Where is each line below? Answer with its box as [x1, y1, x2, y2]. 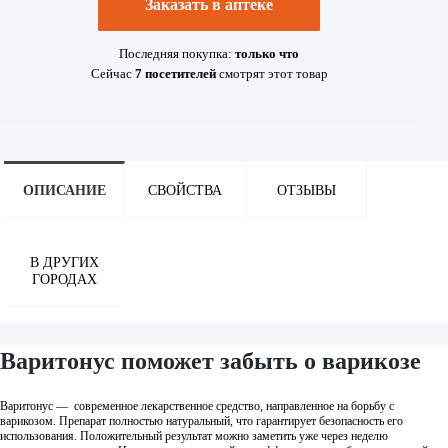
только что [235, 46, 299, 62]
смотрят [218, 66, 265, 82]
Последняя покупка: [119, 46, 235, 62]
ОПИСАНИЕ [22, 183, 106, 199]
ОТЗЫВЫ [276, 183, 336, 199]
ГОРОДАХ [31, 272, 97, 288]
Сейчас [90, 66, 135, 82]
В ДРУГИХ [29, 255, 99, 271]
